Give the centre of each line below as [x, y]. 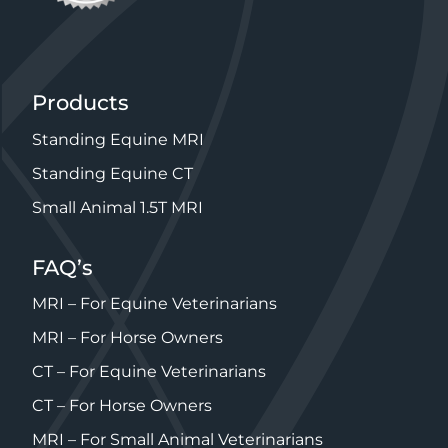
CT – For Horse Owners [122, 406]
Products [80, 103]
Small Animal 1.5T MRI [117, 207]
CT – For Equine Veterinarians [149, 372]
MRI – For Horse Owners [127, 338]
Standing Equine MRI [118, 139]
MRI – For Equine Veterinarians [154, 304]
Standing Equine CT [112, 173]
